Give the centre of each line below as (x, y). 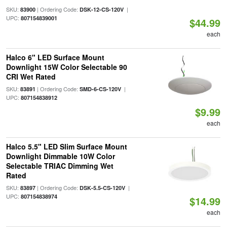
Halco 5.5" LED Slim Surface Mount (66, 146)
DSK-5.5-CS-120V (102, 188)
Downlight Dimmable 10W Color (60, 156)
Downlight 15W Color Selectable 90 (66, 67)
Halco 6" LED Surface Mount (55, 57)
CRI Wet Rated (31, 77)
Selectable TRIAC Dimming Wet (60, 166)
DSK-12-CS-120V (101, 9)
